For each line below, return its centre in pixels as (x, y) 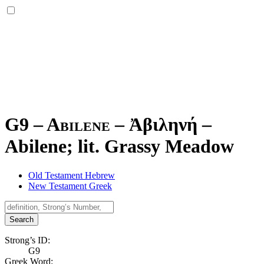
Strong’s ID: (27, 240)
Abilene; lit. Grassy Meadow (119, 146)
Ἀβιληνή (163, 125)
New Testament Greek (70, 186)
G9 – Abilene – (67, 125)
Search (22, 219)
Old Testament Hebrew (72, 175)
